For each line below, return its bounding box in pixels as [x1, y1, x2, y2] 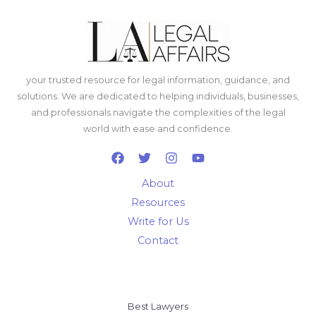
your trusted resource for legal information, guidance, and [26, 75, 290, 85]
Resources [131, 196, 185, 209]
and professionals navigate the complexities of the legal [30, 107, 286, 118]
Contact [138, 234, 178, 247]
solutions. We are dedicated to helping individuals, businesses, [17, 91, 299, 102]
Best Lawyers [128, 301, 188, 312]
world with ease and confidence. [83, 123, 233, 134]
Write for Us [127, 215, 189, 228]
